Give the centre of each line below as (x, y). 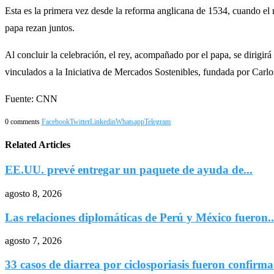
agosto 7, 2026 (33, 241)
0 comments (22, 121)
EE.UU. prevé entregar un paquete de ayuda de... (129, 170)
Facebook (56, 121)
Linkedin (103, 121)
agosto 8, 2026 (33, 194)
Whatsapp (130, 121)
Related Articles (38, 145)
